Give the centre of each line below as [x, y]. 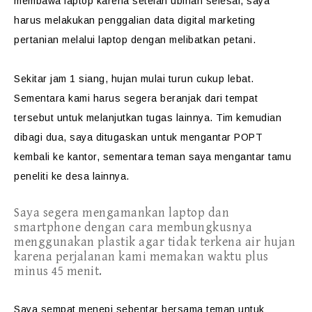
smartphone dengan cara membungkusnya [133, 227]
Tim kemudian [249, 118]
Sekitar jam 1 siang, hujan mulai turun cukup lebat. [134, 79]
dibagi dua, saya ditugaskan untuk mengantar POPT [138, 137]
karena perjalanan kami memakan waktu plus [141, 257]
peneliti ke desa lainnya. [72, 176]
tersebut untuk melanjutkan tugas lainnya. [115, 118]
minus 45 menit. [58, 271]
